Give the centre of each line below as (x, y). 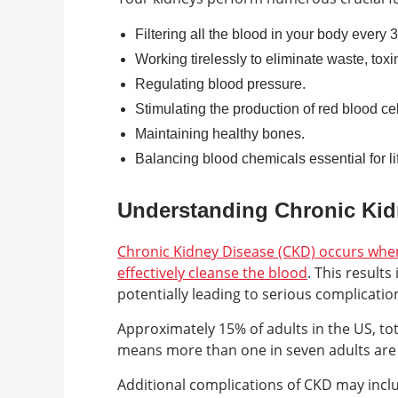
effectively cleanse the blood (212, 273)
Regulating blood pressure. (220, 84)
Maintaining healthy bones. (220, 134)
